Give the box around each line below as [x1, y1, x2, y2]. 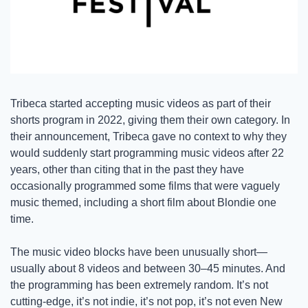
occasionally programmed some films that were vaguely [10, 180, 280, 192]
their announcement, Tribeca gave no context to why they [10, 131, 287, 143]
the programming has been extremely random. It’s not [10, 279, 268, 291]
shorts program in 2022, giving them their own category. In [10, 114, 290, 126]
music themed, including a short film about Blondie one [10, 197, 276, 209]
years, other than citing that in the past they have [10, 164, 244, 176]
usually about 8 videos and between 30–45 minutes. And [10, 263, 285, 275]
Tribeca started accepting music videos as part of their [10, 98, 271, 110]
